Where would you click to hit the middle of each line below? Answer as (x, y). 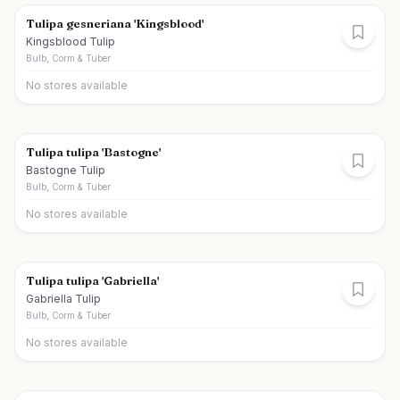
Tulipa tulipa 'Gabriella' (92, 280)
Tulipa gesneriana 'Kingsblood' (115, 23)
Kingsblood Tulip (71, 42)
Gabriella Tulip (63, 299)
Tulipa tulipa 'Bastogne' (93, 152)
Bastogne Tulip (66, 170)
